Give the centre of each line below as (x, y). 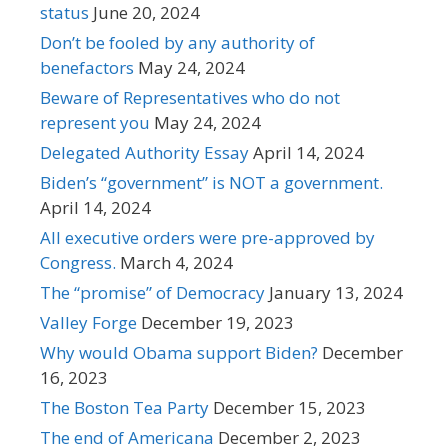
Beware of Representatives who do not (190, 98)
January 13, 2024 (336, 293)
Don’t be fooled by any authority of (177, 43)
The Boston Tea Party (124, 408)
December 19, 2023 (217, 323)
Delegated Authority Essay (144, 153)
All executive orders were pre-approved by (207, 238)
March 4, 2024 (176, 263)
